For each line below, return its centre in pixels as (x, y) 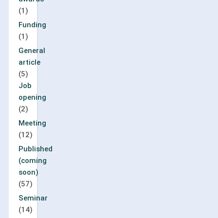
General (32, 50)
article (29, 62)
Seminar (33, 198)
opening (32, 97)
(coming (32, 160)
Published (35, 149)
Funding (32, 25)
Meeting (32, 123)
